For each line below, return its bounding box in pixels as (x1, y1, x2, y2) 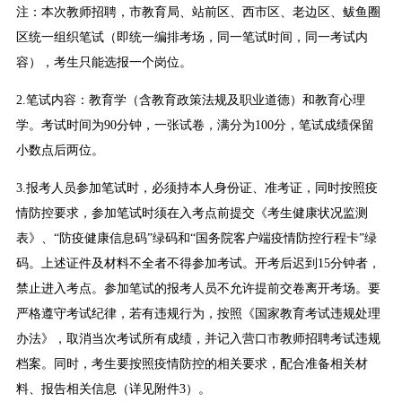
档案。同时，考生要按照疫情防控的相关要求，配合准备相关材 (15, 357, 368, 371)
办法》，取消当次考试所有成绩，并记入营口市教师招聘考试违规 (15, 332, 380, 346)
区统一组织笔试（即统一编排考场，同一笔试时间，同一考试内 (15, 31, 368, 45)
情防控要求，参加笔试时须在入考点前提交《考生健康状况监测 (15, 206, 368, 221)
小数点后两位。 (15, 144, 104, 158)
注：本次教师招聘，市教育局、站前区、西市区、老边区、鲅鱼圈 (15, 5, 380, 20)
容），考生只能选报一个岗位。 (15, 56, 192, 70)
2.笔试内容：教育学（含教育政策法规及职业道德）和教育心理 (15, 93, 365, 108)
